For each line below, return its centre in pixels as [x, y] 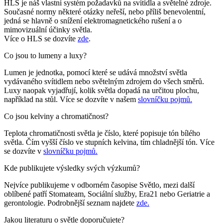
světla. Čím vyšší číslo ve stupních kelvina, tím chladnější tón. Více [109, 142]
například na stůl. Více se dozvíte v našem [71, 100]
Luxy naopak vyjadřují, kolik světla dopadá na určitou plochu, [102, 91]
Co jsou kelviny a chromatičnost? [56, 116]
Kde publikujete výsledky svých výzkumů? [72, 168]
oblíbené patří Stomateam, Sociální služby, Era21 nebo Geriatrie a [107, 194]
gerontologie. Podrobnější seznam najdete [70, 203]
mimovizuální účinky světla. [48, 30]
